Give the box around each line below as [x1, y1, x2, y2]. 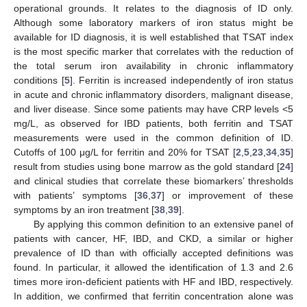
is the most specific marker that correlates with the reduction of [14, 45, 293, 57]
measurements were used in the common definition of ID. [14, 132, 293, 143]
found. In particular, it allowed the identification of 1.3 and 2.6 [14, 261, 293, 273]
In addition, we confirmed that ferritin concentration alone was [14, 290, 293, 302]
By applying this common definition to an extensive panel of [33, 218, 293, 230]
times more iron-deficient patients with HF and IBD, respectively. [14, 275, 293, 287]
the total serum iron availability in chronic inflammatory [14, 60, 293, 71]
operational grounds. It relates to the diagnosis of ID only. [14, 2, 293, 14]
